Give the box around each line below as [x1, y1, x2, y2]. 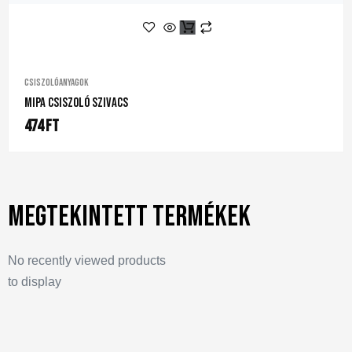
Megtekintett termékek [8, 199, 251, 234]
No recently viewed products [8, 253, 166, 267]
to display [8, 274, 61, 288]
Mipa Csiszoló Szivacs [24, 94, 128, 111]
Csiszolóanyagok [24, 75, 89, 89]
